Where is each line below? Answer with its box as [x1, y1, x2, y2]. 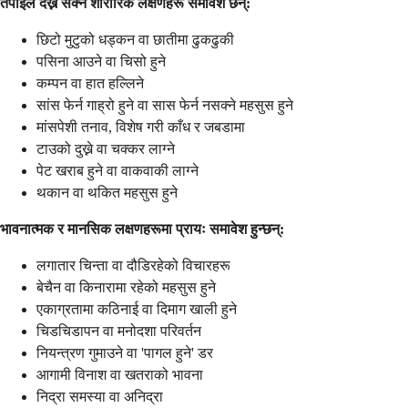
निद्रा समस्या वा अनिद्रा [36, 388, 163, 404]
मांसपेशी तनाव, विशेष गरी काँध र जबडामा [36, 118, 245, 135]
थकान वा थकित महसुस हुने [36, 184, 178, 200]
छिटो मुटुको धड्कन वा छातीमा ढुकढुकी [36, 31, 234, 47]
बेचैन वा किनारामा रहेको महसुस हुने [36, 279, 216, 295]
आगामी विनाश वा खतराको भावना [36, 366, 203, 382]
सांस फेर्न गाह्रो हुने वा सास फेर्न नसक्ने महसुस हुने [36, 97, 293, 113]
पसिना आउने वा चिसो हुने [36, 53, 166, 69]
